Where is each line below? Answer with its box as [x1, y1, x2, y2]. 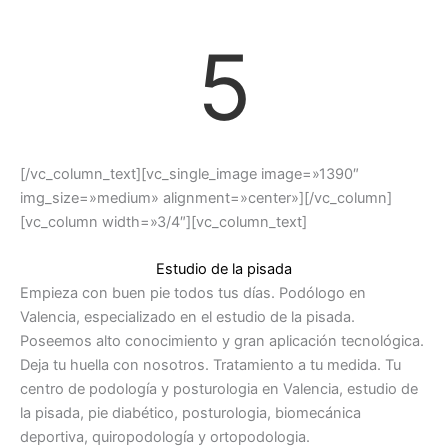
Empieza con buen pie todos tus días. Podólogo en [20, 284, 366, 303]
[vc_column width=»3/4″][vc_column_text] [20, 212, 307, 231]
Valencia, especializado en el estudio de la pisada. [20, 308, 355, 327]
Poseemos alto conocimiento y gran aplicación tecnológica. [20, 332, 424, 351]
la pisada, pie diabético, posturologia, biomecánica [20, 404, 361, 423]
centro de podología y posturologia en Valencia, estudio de [20, 380, 418, 399]
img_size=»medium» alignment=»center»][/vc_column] [20, 188, 392, 207]
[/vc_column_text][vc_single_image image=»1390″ [20, 164, 359, 183]
